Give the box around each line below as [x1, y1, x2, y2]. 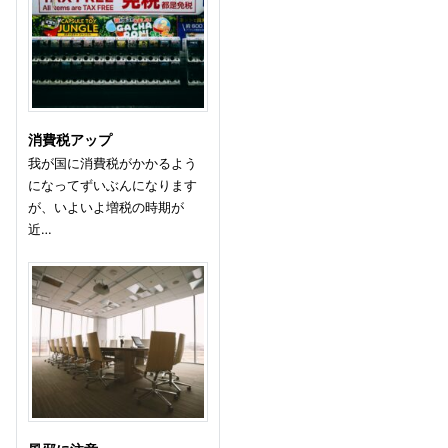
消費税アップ [28, 131, 113, 148]
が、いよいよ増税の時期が [28, 198, 185, 215]
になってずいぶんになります [28, 176, 198, 193]
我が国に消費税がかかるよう [28, 154, 198, 171]
